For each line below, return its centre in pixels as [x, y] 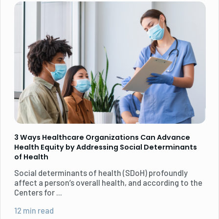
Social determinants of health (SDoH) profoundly [101, 172]
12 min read [34, 210]
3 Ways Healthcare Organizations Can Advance [102, 137]
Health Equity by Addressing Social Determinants [106, 147]
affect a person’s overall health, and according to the [108, 182]
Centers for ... [38, 192]
